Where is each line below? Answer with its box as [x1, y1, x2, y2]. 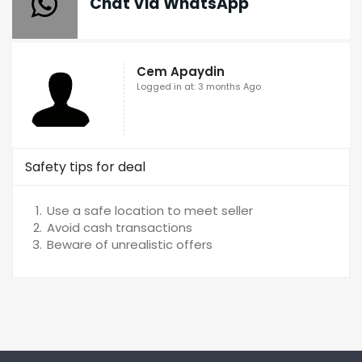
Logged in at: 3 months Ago [137, 80, 262, 94]
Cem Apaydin [137, 63, 225, 81]
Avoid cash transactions [47, 219, 192, 237]
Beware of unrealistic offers [47, 236, 213, 254]
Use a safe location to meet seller [47, 202, 253, 220]
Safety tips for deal [25, 158, 145, 177]
